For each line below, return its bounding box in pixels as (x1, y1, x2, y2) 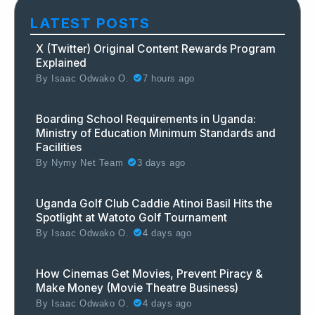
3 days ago (136, 157, 186, 168)
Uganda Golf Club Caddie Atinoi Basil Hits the (36, 196, 272, 210)
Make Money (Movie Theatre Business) (36, 281, 238, 295)
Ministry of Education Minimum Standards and (36, 126, 276, 140)
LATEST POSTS (30, 14, 150, 32)
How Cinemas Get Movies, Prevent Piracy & (36, 266, 263, 281)
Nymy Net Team (48, 157, 127, 168)
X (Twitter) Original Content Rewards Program (36, 41, 276, 56)
